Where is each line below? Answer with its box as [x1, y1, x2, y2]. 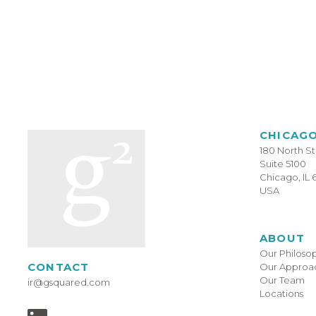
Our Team [260, 274, 305, 286]
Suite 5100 [260, 158, 306, 169]
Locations [260, 288, 303, 299]
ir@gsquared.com [28, 276, 110, 288]
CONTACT [28, 260, 90, 274]
